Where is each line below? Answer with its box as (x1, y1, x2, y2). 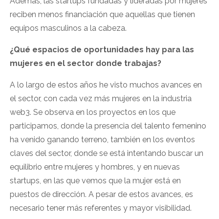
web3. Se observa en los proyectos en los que (10, 108, 175, 117)
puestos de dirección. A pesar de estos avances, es (10, 190, 193, 199)
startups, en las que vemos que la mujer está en (10, 176, 181, 186)
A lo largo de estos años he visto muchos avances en (10, 80, 202, 90)
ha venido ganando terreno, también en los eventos (10, 135, 195, 145)
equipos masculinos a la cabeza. (10, 23, 129, 33)
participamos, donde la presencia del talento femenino (10, 121, 206, 131)
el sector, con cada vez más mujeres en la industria (10, 94, 192, 104)
